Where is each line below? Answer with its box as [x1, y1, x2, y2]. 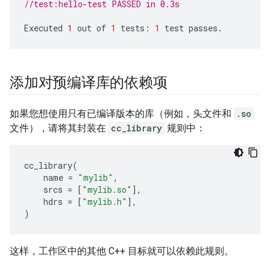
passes [189, 22, 218, 34]
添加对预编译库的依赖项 [10, 74, 168, 91]
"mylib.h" [82, 196, 127, 207]
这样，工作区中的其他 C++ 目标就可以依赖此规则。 [10, 245, 234, 257]
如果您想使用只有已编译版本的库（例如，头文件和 [10, 108, 234, 119]
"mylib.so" [82, 184, 132, 195]
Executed [24, 22, 63, 34]
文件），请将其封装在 [10, 122, 108, 134]
